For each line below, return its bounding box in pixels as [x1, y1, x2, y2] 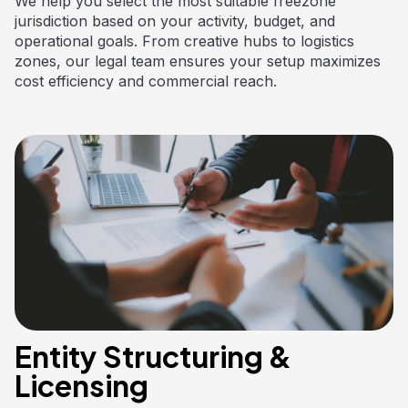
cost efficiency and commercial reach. [15, 72, 277, 91]
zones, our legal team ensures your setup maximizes [15, 52, 381, 71]
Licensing [15, 367, 148, 404]
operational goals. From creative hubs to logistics [15, 32, 354, 51]
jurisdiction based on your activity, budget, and [15, 12, 335, 31]
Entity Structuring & [15, 338, 291, 375]
